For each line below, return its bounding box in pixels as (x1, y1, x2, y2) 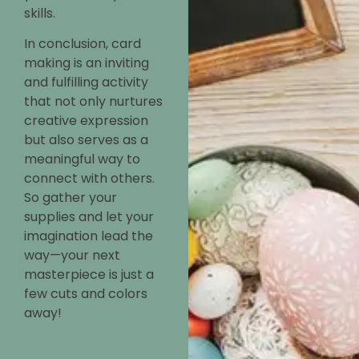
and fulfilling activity (24, 72, 148, 91)
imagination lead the (24, 226, 153, 245)
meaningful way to (24, 149, 140, 168)
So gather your (24, 188, 117, 207)
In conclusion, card (24, 34, 141, 53)
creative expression (24, 111, 148, 130)
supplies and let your (24, 207, 154, 226)
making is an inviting (24, 53, 149, 72)
